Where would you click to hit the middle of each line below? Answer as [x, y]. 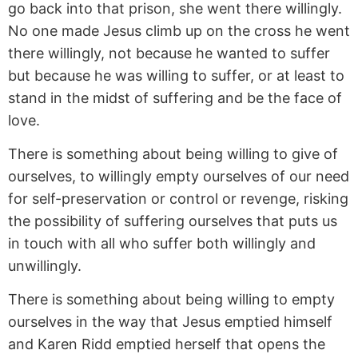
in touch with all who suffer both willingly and [162, 244]
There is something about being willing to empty [171, 300]
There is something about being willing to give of [173, 154]
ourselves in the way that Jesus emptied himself [170, 322]
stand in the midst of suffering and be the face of [175, 97]
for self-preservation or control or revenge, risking [178, 199]
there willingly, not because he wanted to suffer [169, 53]
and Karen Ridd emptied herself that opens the [167, 344]
